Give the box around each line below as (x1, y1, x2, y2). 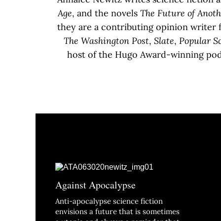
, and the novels (72, 7, 140, 19)
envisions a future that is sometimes (55, 207, 180, 217)
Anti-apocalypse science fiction (55, 196, 163, 206)
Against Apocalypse (55, 178, 136, 192)
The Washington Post (64, 35, 149, 47)
